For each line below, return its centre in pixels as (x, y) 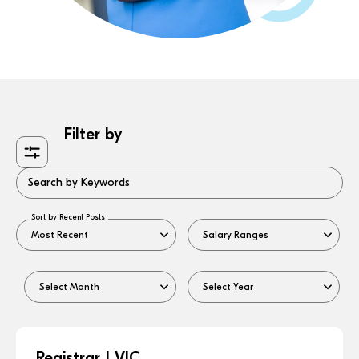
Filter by (93, 134)
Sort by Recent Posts (68, 217)
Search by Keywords (79, 182)
